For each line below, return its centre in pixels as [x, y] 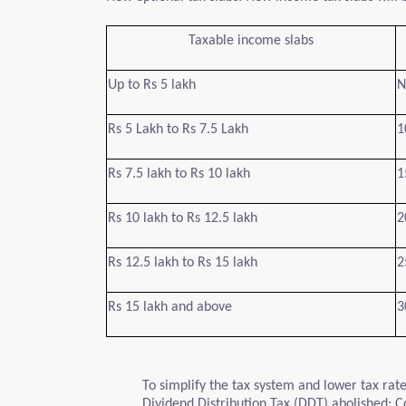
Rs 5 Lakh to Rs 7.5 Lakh [178, 130]
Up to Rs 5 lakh [152, 85]
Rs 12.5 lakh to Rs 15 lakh [183, 263]
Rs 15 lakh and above [170, 307]
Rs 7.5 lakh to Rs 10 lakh [179, 174]
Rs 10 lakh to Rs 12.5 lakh [183, 218]
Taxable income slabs [251, 41]
